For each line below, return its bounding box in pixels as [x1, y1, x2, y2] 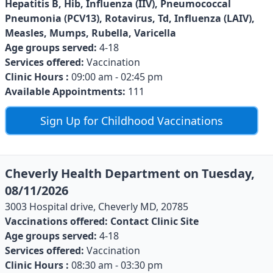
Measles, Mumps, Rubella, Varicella [5, 26, 176, 40]
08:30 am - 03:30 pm [69, 258, 163, 272]
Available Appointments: [5, 84, 126, 98]
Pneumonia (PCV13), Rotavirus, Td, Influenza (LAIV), [5, 11, 255, 25]
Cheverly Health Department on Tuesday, [5, 165, 255, 182]
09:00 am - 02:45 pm [69, 69, 163, 83]
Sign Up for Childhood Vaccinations [40, 113, 223, 128]
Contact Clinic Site [110, 214, 199, 228]
